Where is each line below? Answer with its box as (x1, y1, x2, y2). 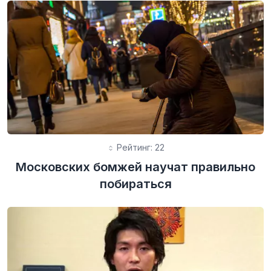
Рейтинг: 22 (114, 142, 165, 152)
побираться (99, 176, 172, 191)
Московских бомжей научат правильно (16, 159, 255, 174)
